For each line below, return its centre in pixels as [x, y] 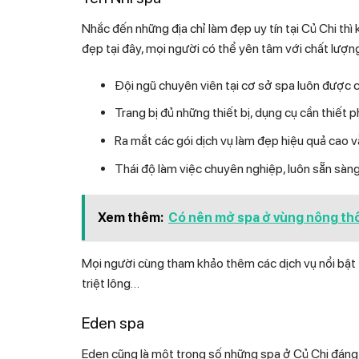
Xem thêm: [131, 218]
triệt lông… [111, 284]
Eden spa [113, 323]
